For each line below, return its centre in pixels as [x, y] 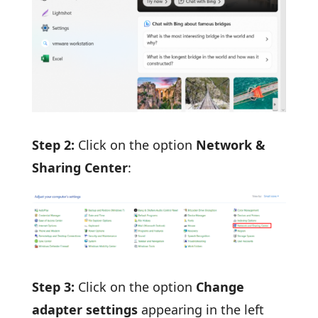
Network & [230, 144]
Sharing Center [79, 167]
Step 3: [53, 286]
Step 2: [55, 144]
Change [218, 286]
